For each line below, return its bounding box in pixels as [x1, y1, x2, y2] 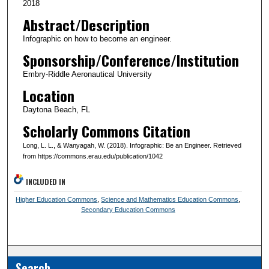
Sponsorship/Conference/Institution [22, 49, 239, 71]
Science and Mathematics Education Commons [101, 195, 239, 203]
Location [22, 84, 74, 106]
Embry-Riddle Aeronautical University [22, 69, 152, 79]
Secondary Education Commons [80, 205, 175, 213]
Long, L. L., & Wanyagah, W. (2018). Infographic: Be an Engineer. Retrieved [22, 141, 241, 149]
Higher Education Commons [16, 195, 98, 203]
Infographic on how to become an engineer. [22, 34, 172, 43]
